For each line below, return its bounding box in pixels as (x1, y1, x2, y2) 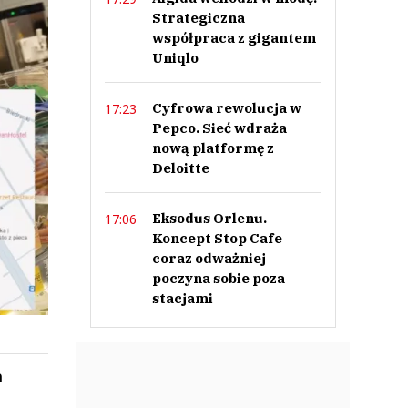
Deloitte (151, 159, 209, 177)
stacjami (151, 290, 213, 307)
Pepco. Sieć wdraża (151, 119, 287, 137)
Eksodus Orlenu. (151, 209, 267, 227)
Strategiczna (151, 9, 245, 26)
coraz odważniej (151, 250, 266, 267)
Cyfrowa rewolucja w (151, 99, 301, 117)
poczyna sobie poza (151, 270, 285, 287)
